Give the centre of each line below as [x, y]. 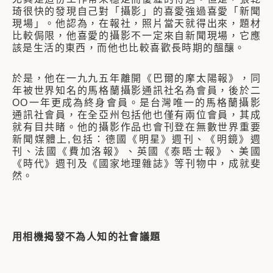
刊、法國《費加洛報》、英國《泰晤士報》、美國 [136, 151]
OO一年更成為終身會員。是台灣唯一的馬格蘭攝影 [136, 103]
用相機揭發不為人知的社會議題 [87, 237]
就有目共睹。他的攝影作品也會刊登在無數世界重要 [136, 127]
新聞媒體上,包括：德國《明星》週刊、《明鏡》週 [136, 139]
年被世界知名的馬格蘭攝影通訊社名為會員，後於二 [136, 90]
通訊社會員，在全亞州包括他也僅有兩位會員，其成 [136, 115]
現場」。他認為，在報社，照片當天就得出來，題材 [136, 23]
